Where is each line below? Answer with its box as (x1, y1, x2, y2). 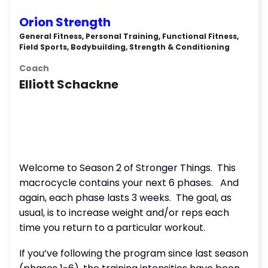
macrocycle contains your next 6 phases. (19, 176, 213, 190)
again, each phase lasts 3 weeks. (19, 191, 171, 205)
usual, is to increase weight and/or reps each (19, 206, 229, 220)
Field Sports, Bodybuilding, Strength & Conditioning (19, 42, 230, 52)
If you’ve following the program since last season (19, 246, 248, 260)
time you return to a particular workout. (19, 221, 205, 234)
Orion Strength (19, 14, 111, 31)
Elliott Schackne (19, 76, 118, 93)
